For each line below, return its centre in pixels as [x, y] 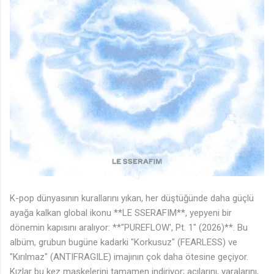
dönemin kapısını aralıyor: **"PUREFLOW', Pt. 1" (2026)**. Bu [129, 227]
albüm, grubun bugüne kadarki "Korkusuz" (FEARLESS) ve [124, 242]
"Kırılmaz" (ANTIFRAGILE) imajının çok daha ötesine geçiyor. [129, 257]
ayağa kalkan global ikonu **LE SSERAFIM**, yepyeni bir [121, 213]
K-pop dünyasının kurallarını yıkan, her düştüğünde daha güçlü [132, 198]
